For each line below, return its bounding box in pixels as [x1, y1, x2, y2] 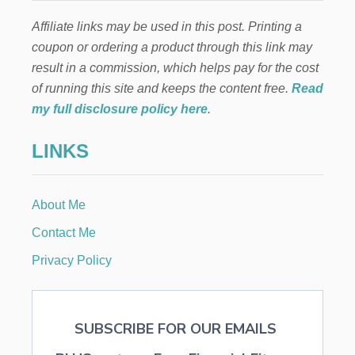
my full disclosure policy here [32, 101, 208, 116]
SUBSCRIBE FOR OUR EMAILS [74, 319, 281, 338]
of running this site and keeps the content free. [32, 81, 292, 95]
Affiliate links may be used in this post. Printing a [32, 19, 302, 33]
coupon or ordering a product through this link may [32, 40, 312, 54]
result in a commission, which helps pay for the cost [32, 60, 319, 74]
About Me [32, 197, 86, 212]
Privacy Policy [32, 253, 112, 267]
